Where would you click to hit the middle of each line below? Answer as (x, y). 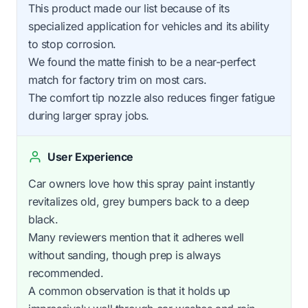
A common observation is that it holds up (130, 291)
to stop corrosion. (72, 44)
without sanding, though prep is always (124, 255)
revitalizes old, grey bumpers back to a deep (139, 202)
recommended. (66, 273)
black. (43, 220)
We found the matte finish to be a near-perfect (142, 62)
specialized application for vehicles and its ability (149, 26)
